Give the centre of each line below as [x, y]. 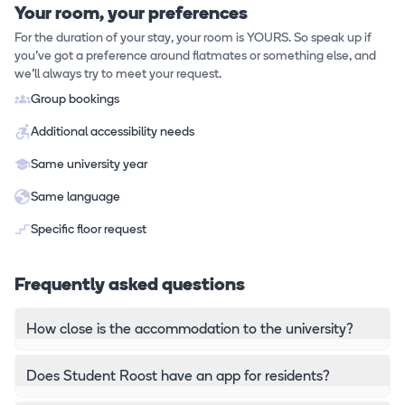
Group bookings [75, 100]
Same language [75, 198]
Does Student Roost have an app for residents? [178, 377]
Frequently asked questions [130, 285]
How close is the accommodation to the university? [190, 330]
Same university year [89, 165]
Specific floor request [89, 231]
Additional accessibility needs [113, 133]
